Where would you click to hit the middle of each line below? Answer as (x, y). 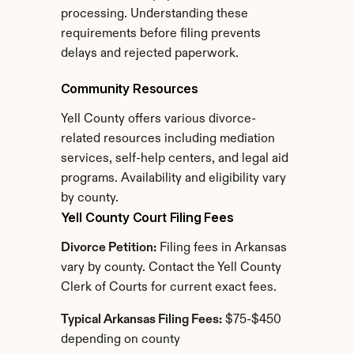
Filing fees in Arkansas (221, 248)
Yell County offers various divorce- (158, 119)
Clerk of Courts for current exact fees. (168, 288)
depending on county (120, 340)
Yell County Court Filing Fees (147, 217)
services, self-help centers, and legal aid (174, 159)
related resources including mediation (168, 139)
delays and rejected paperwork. (149, 54)
